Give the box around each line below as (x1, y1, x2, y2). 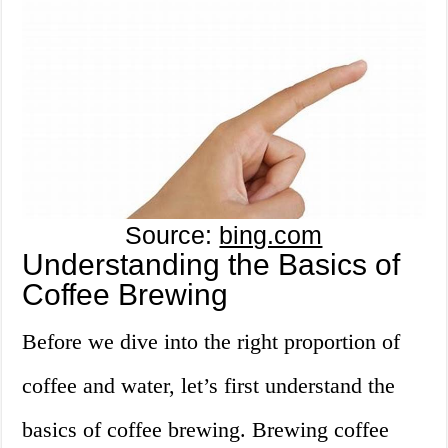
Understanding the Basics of (22, 247, 401, 281)
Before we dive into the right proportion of (22, 328, 401, 354)
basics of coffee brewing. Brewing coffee (22, 416, 390, 442)
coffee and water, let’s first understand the (22, 372, 396, 398)
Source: (125, 220, 220, 249)
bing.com (219, 220, 323, 249)
